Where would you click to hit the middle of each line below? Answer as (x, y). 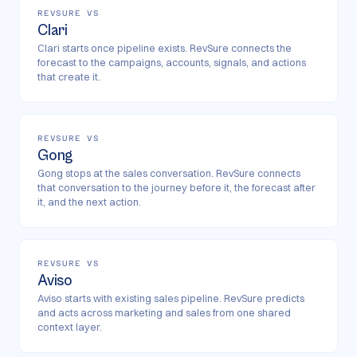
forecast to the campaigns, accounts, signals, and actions (172, 63)
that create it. (69, 77)
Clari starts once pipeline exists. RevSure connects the (165, 48)
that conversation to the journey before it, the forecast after (177, 188)
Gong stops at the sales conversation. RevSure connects (169, 173)
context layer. (70, 327)
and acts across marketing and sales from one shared (164, 313)
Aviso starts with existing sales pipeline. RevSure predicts (171, 298)
